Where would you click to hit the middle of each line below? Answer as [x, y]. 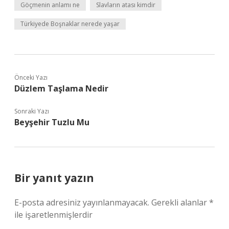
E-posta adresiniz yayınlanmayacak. [82, 202]
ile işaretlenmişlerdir [53, 215]
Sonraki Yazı [32, 111]
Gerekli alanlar [180, 202]
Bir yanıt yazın [54, 178]
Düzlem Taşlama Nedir [61, 88]
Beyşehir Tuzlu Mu [52, 122]
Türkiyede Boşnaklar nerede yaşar [70, 24]
